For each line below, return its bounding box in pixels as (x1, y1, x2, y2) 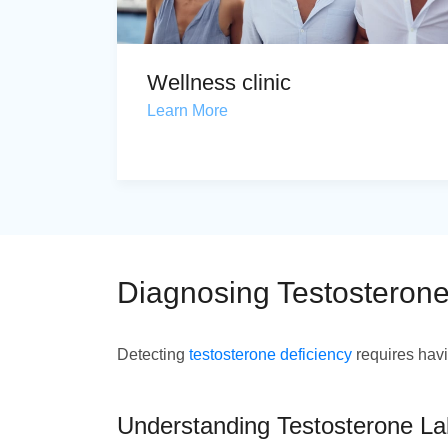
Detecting (117, 346, 189, 363)
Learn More (147, 102, 228, 119)
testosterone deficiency (189, 346, 352, 363)
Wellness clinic (147, 70, 291, 95)
